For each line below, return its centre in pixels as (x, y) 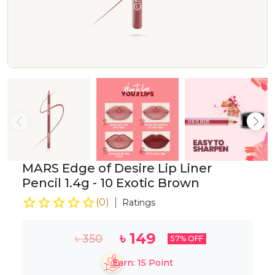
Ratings (139, 202)
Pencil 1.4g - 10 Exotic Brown (111, 183)
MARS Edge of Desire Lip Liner (117, 168)
